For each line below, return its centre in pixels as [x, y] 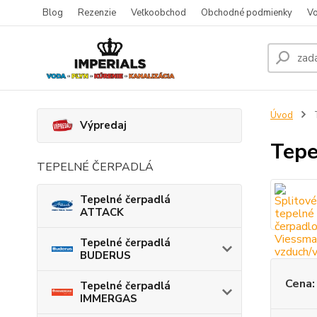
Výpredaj [103, 126]
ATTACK [102, 212]
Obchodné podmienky [247, 13]
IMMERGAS [109, 298]
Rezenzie [97, 13]
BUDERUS [105, 255]
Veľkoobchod [158, 13]
